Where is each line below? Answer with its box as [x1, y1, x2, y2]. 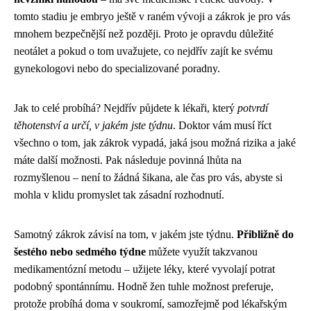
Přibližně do [237, 228, 294, 241]
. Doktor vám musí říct [173, 119, 271, 132]
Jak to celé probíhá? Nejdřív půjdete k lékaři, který [14, 102, 237, 115]
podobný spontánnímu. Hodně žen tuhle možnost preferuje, [14, 280, 274, 293]
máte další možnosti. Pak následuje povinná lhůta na [14, 154, 242, 167]
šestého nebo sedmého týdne [14, 246, 146, 258]
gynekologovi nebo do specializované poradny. [14, 62, 220, 75]
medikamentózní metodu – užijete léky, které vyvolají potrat [14, 263, 275, 276]
